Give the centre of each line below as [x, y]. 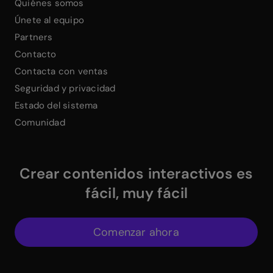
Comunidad [40, 122]
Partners [34, 37]
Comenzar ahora [136, 232]
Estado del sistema [56, 105]
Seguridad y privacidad [65, 88]
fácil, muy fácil [136, 193]
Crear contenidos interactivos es [136, 173]
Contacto [36, 54]
